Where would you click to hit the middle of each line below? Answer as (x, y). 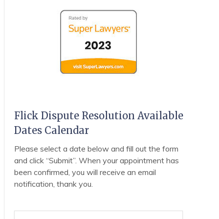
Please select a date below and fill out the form (96, 149)
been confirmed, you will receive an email (85, 172)
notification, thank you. (53, 184)
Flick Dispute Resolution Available (99, 116)
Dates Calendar (51, 131)
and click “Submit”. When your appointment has (96, 161)
